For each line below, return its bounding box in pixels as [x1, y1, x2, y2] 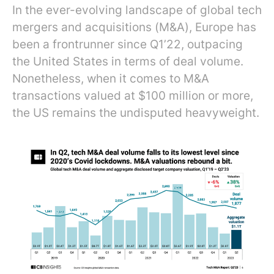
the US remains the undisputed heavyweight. [12, 106, 259, 120]
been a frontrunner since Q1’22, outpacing [12, 37, 243, 51]
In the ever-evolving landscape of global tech [12, 3, 262, 17]
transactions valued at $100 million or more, [12, 89, 253, 103]
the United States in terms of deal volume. [12, 54, 243, 68]
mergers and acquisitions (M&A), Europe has [12, 20, 256, 34]
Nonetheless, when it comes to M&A [12, 72, 209, 86]
